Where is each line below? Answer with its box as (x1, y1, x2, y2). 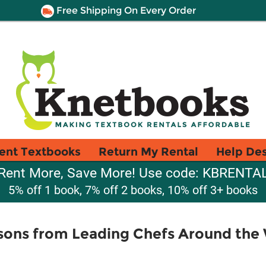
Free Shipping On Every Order (53, 5, 196, 16)
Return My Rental (99, 144, 198, 159)
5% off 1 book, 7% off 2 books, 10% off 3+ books (8, 183, 258, 197)
